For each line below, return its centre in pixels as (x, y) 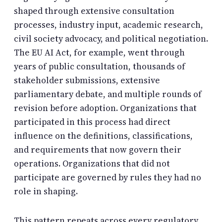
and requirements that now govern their (98, 149)
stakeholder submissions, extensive (87, 80)
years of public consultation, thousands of (100, 66)
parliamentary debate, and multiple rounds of (108, 94)
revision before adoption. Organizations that (105, 108)
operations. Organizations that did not (92, 163)
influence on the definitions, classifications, (103, 136)
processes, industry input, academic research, (109, 25)
